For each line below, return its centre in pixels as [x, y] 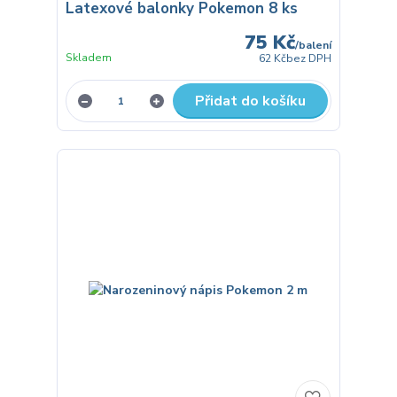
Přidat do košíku [250, 101]
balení [315, 45]
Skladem [88, 57]
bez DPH [309, 58]
